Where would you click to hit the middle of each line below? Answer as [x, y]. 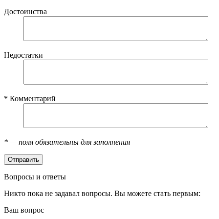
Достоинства [25, 11]
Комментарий [32, 98]
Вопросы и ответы [35, 176]
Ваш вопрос [24, 210]
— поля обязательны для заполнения [69, 142]
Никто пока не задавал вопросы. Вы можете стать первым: [102, 193]
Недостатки [23, 55]
